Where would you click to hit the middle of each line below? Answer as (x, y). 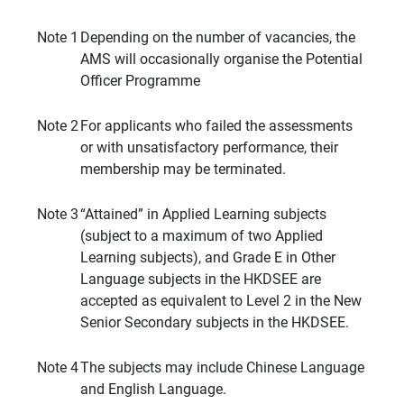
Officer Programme (140, 81)
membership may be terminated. (183, 170)
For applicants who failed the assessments (216, 126)
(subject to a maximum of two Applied (202, 236)
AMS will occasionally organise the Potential (221, 60)
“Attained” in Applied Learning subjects (203, 215)
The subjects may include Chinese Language (222, 368)
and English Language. (153, 390)
